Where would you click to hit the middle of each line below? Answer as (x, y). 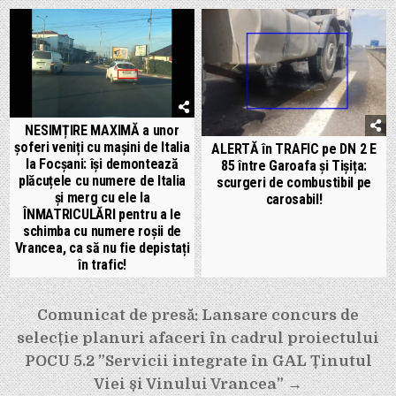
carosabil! (294, 199)
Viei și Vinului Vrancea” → (198, 384)
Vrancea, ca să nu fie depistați (102, 247)
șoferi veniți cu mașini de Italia (102, 147)
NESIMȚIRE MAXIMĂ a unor (102, 130)
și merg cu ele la (102, 197)
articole (53, 364)
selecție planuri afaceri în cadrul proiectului (198, 338)
